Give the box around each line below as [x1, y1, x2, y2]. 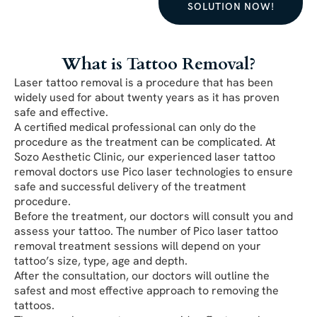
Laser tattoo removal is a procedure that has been [14, 74, 273, 90]
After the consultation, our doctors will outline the [14, 267, 270, 283]
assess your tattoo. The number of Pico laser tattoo [14, 223, 278, 238]
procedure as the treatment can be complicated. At [14, 134, 276, 149]
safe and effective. [14, 104, 108, 120]
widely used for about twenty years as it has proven [14, 89, 279, 105]
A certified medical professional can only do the [14, 119, 256, 134]
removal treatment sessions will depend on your [14, 238, 261, 253]
